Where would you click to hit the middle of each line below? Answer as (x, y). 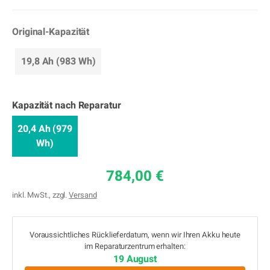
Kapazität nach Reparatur (67, 105)
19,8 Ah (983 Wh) (58, 61)
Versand (83, 195)
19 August (135, 259)
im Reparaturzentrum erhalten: (135, 246)
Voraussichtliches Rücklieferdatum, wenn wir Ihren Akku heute (135, 235)
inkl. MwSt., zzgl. (41, 195)
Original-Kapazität (51, 32)
